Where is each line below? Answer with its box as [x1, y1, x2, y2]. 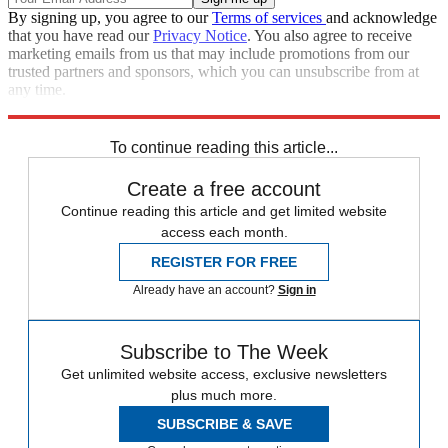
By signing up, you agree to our [8, 9, 212, 27]
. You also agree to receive [247, 27, 412, 45]
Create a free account [127, 178, 321, 201]
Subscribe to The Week [120, 341, 328, 364]
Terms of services [212, 9, 326, 27]
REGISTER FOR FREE [151, 254, 297, 271]
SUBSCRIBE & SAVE [156, 416, 292, 433]
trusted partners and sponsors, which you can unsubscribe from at [8, 63, 419, 81]
